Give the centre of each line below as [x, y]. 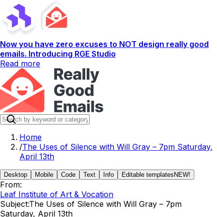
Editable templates [148, 175]
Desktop [15, 175]
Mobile [44, 175]
